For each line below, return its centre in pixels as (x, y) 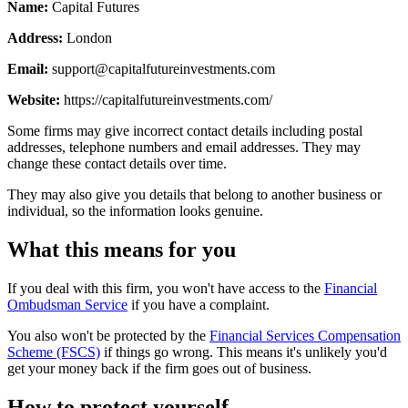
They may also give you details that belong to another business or (194, 194)
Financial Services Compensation (305, 335)
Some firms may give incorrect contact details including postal (185, 130)
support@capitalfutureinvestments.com (163, 68)
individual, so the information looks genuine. (135, 210)
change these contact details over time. (117, 163)
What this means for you (122, 249)
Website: (34, 99)
